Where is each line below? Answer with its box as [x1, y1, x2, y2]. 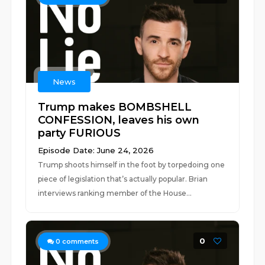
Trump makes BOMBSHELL [38, 101, 192, 114]
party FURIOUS [38, 127, 121, 140]
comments [60, 237, 99, 245]
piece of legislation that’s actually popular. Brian [38, 174, 208, 183]
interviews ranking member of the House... [38, 189, 192, 198]
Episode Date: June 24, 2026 [38, 146, 154, 155]
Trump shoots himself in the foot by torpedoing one [38, 160, 225, 169]
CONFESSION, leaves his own [38, 114, 200, 127]
